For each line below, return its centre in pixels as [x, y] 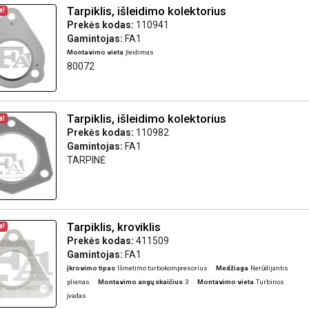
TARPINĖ [86, 160]
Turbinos [270, 281]
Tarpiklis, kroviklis [113, 227]
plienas [78, 281]
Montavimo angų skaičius [140, 281]
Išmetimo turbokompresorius [162, 268]
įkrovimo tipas [91, 268]
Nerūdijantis [269, 268]
